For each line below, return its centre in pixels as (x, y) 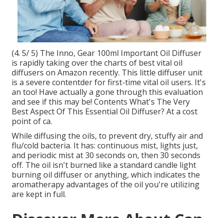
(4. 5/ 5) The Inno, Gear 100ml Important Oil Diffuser (107, 53)
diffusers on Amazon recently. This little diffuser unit (107, 73)
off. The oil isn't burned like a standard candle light (104, 165)
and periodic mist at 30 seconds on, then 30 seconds (106, 155)
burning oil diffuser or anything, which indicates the (106, 175)
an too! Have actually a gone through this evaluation (107, 92)
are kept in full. (39, 194)
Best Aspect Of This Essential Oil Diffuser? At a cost (105, 112)
